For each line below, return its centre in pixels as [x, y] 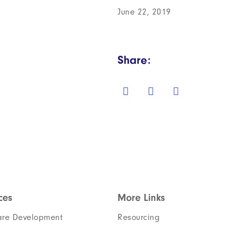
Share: [134, 60]
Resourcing [139, 217]
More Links [141, 198]
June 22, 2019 [144, 12]
